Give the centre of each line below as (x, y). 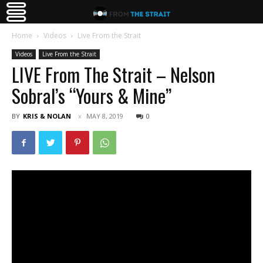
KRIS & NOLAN (47, 116)
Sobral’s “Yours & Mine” (92, 95)
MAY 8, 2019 (105, 116)
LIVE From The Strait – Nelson (114, 74)
